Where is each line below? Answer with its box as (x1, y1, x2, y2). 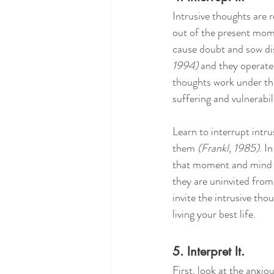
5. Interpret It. (172, 243, 245, 260)
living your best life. (172, 206, 256, 223)
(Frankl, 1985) (198, 140, 259, 157)
